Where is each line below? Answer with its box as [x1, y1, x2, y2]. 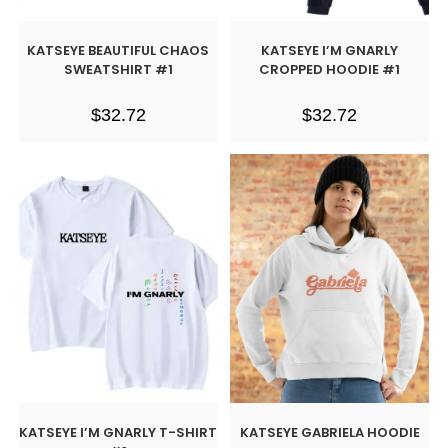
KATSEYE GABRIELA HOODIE [239, 423, 420, 443]
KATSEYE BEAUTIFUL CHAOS [27, 40, 210, 60]
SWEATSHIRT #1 [63, 59, 173, 79]
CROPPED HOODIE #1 [259, 59, 401, 79]
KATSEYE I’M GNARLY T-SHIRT [19, 423, 218, 443]
